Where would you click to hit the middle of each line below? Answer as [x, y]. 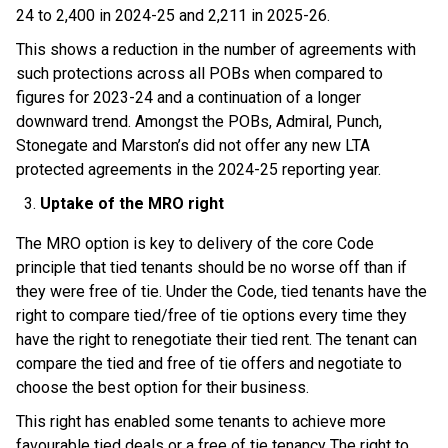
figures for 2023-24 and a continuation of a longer [188, 97]
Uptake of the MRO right [134, 203]
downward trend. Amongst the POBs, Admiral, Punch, [199, 121]
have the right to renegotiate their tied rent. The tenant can [216, 339]
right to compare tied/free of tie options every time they [211, 315]
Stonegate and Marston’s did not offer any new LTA [193, 145]
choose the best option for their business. [166, 387]
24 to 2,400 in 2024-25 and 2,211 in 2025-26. [175, 15]
